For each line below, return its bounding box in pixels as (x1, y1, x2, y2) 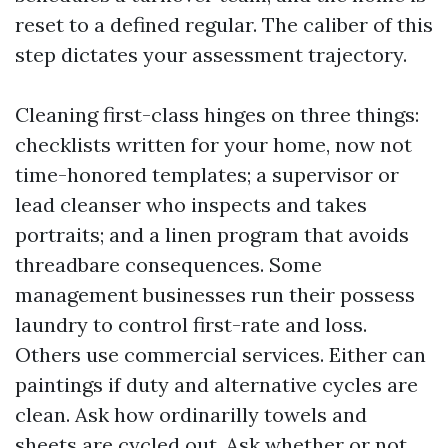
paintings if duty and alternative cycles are (15, 372, 418, 397)
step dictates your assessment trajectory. (15, 42, 407, 67)
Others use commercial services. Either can (15, 342, 426, 367)
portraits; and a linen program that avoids (15, 222, 409, 247)
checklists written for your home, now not (15, 132, 412, 157)
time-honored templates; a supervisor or (15, 162, 399, 187)
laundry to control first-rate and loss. (15, 312, 367, 337)
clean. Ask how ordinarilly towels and (15, 402, 367, 427)
